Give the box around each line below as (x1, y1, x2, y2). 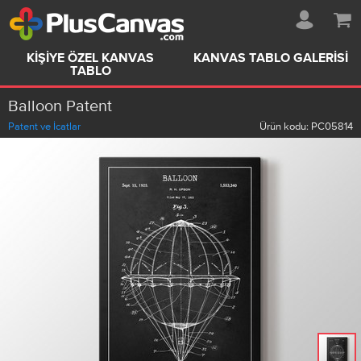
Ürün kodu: (259, 120, 311, 132)
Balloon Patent (8, 97, 112, 114)
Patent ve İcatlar (8, 120, 81, 132)
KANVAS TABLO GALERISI (193, 52, 348, 65)
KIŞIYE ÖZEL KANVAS (27, 52, 154, 65)
